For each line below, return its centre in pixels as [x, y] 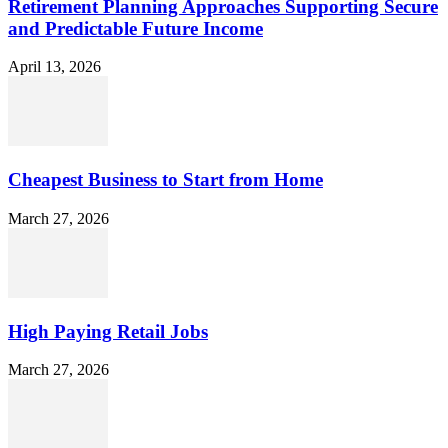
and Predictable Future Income [135, 28]
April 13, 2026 [54, 67]
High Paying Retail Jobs [108, 331]
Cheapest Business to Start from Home [165, 180]
